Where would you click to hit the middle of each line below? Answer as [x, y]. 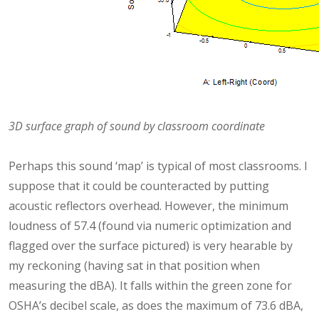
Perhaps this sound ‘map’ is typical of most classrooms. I [158, 166]
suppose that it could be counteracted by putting [139, 185]
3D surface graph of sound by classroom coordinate [137, 126]
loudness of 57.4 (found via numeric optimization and [150, 225]
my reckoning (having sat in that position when [134, 265]
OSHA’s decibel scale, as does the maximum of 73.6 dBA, [156, 305]
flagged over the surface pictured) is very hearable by [151, 245]
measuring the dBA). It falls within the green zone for [150, 285]
